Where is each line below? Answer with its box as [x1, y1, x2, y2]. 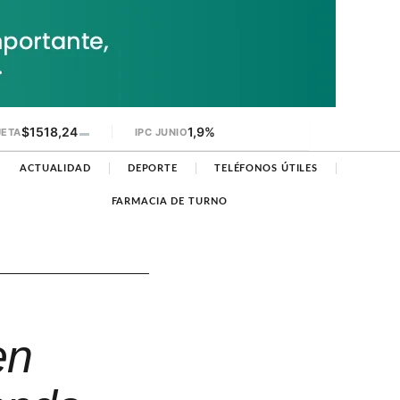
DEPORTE [127, 163, 178, 173]
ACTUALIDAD [19, 163, 91, 173]
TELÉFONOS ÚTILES [213, 163, 319, 173]
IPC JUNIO [134, 125, 187, 138]
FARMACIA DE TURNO [111, 196, 228, 206]
